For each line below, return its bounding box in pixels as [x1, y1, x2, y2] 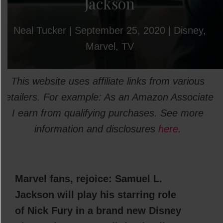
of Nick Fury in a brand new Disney [15, 205, 181, 216]
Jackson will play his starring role [15, 189, 176, 200]
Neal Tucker [13, 24, 66, 36]
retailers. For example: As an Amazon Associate [2, 91, 214, 103]
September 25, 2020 [74, 24, 165, 36]
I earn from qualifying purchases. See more [12, 107, 204, 118]
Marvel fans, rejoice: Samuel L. [15, 173, 162, 184]
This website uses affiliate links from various [11, 75, 205, 87]
